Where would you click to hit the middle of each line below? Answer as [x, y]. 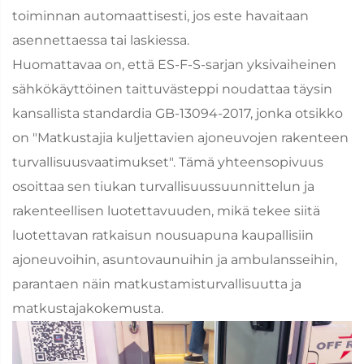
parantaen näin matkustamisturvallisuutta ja [157, 284]
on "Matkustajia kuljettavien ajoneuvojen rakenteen [180, 137]
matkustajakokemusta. [88, 308]
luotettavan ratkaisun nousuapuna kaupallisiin [163, 235]
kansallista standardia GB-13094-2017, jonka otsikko [178, 113]
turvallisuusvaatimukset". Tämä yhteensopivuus [168, 162]
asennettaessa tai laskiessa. [101, 40]
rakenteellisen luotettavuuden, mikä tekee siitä [166, 210]
